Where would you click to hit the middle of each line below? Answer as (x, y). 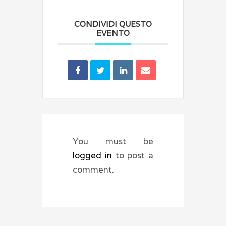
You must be (113, 141)
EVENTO (113, 33)
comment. (93, 169)
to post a (134, 155)
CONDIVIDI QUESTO (113, 24)
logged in (94, 155)
